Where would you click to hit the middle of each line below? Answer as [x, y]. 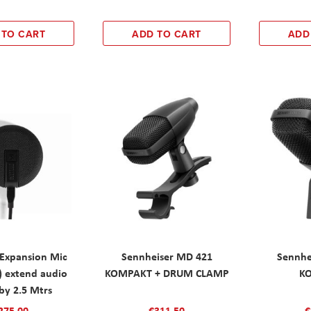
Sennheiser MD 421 [167, 256]
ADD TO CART [167, 34]
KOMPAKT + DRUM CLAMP [167, 272]
